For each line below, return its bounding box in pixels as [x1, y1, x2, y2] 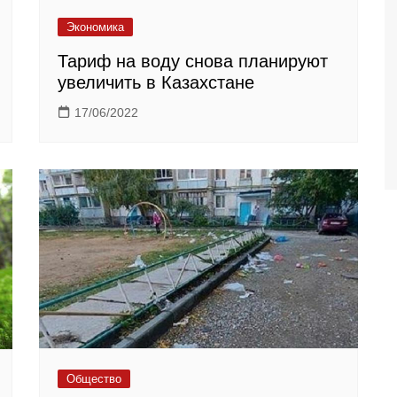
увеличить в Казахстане [58, 73, 254, 93]
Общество [66, 372, 121, 386]
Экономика [66, 20, 124, 35]
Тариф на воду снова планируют [58, 51, 328, 72]
